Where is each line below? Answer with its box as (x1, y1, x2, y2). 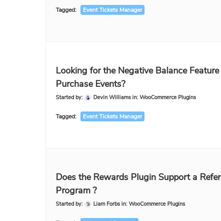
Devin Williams (93, 94, 131, 101)
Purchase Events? (56, 78, 125, 90)
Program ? (56, 184, 97, 196)
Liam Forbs (93, 200, 120, 208)
